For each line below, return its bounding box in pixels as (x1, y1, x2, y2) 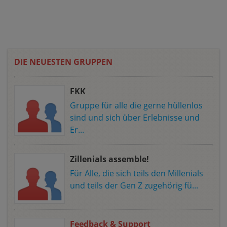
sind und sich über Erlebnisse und (70, 111, 200, 123)
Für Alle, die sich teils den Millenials (70, 167, 203, 179)
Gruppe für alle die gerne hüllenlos (70, 99, 203, 111)
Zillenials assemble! (70, 153, 149, 165)
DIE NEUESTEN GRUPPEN (14, 56, 112, 67)
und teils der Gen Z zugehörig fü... (70, 179, 198, 191)
